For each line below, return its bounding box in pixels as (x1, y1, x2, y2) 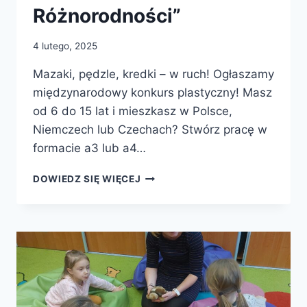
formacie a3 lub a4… (33, 141, 146, 156)
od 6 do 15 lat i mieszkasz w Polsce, (33, 104, 232, 119)
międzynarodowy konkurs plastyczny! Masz (33, 86, 272, 100)
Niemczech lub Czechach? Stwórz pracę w (33, 123, 267, 137)
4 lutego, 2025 (33, 40, 97, 52)
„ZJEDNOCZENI (140, 199, 217, 210)
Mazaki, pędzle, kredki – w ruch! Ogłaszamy (33, 67, 274, 82)
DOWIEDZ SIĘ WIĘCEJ (33, 173, 141, 185)
